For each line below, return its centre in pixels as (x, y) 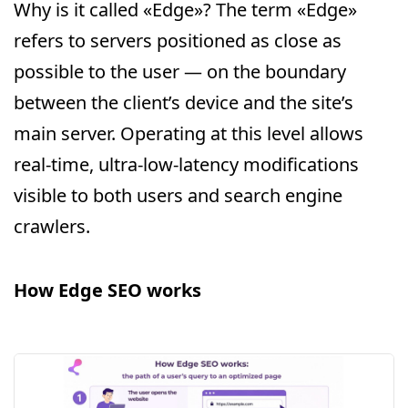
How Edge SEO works (107, 290)
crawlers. (52, 226)
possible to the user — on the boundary (180, 71)
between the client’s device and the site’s (184, 102)
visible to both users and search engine (178, 195)
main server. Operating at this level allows (189, 133)
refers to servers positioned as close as (178, 41)
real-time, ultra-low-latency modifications (186, 164)
